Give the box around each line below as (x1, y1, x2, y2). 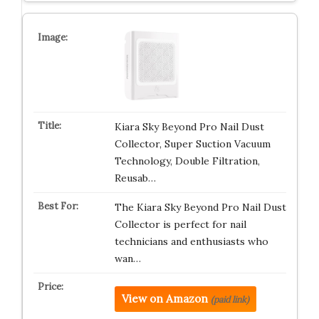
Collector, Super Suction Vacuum (114, 137, 271, 150)
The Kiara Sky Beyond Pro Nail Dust (114, 201, 286, 214)
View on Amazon (121, 292, 208, 305)
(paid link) (210, 294, 249, 305)
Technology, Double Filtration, (114, 155, 260, 167)
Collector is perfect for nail (114, 218, 246, 231)
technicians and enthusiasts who (114, 235, 268, 248)
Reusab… (114, 172, 156, 184)
